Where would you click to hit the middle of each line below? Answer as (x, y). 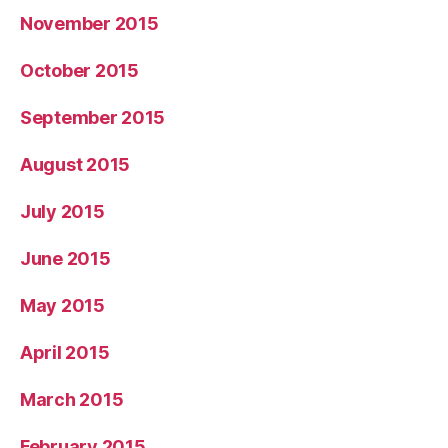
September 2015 (93, 117)
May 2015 (62, 305)
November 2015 (89, 23)
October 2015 (79, 70)
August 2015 (75, 164)
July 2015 (62, 211)
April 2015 (65, 352)
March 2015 (72, 399)
